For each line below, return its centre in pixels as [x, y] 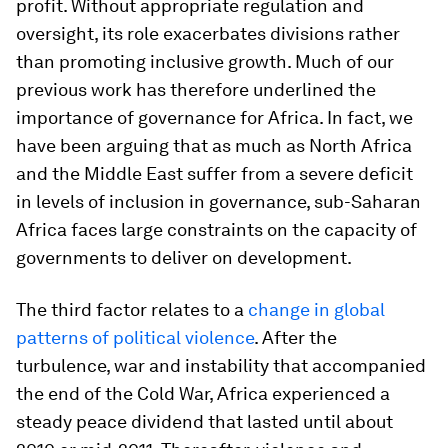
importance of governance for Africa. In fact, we [214, 117]
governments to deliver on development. [184, 257]
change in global [316, 309]
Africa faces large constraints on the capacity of [216, 229]
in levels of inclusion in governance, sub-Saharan [218, 201]
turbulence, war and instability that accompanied [221, 365]
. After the [295, 337]
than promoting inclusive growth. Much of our [205, 61]
